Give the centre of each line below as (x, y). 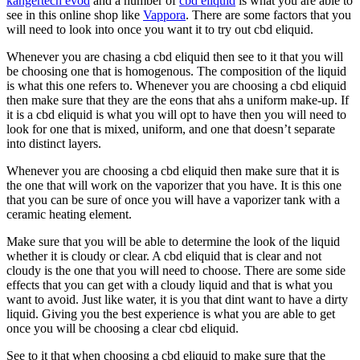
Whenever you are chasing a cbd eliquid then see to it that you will (175, 56)
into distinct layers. (54, 143)
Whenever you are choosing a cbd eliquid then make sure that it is (173, 170)
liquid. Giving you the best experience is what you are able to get (171, 313)
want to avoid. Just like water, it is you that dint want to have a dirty (177, 299)
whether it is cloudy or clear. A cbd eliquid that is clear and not (164, 256)
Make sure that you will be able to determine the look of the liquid (173, 241)
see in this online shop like (75, 14)
